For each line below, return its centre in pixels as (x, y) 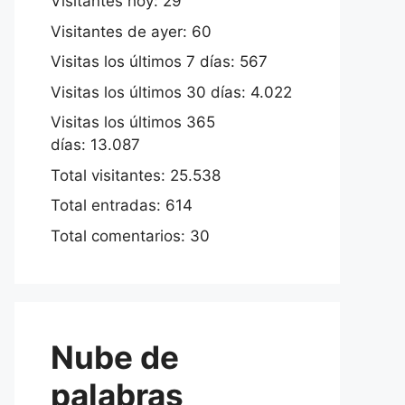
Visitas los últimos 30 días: (151, 92)
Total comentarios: (120, 235)
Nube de (115, 357)
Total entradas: (108, 206)
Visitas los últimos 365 (133, 122)
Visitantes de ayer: (121, 31)
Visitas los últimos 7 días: (145, 62)
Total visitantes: (110, 175)
